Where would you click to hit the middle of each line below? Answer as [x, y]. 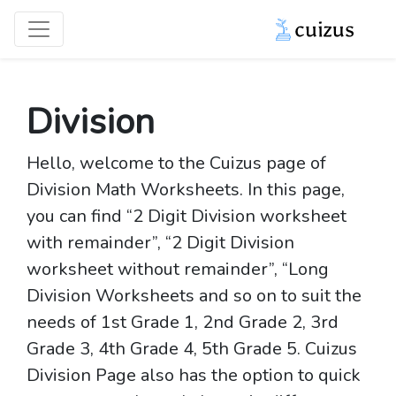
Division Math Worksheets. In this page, [186, 190]
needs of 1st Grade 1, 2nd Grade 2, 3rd [183, 322]
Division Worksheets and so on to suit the [194, 296]
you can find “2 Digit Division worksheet [187, 216]
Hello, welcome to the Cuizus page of [176, 163]
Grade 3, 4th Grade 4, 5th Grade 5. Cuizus [192, 349]
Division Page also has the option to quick [194, 375]
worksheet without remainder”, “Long [178, 269]
